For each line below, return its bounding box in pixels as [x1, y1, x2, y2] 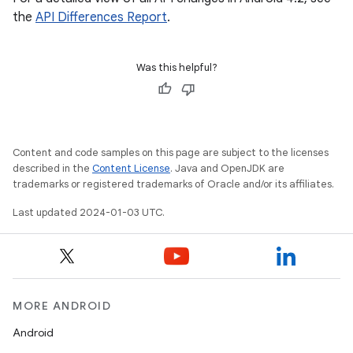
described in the [13, 162, 92, 175]
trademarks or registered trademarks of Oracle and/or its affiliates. [13, 177, 334, 191]
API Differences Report [35, 9, 167, 25]
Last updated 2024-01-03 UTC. [13, 206, 165, 219]
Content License [92, 162, 170, 175]
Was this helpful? [136, 61, 217, 74]
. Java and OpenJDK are [170, 162, 284, 175]
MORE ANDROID [13, 299, 111, 313]
